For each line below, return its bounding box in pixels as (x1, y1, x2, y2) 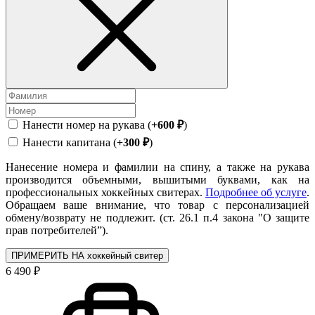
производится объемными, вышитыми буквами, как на (6, 173, 309, 186)
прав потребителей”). (6, 224, 108, 236)
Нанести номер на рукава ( (22, 118, 151, 131)
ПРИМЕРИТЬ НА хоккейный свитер (11, 250, 163, 261)
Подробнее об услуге (205, 186, 307, 198)
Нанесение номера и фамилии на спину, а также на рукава (6, 160, 309, 173)
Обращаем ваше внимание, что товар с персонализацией (6, 198, 309, 211)
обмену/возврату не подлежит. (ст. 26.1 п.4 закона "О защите (6, 211, 309, 224)
